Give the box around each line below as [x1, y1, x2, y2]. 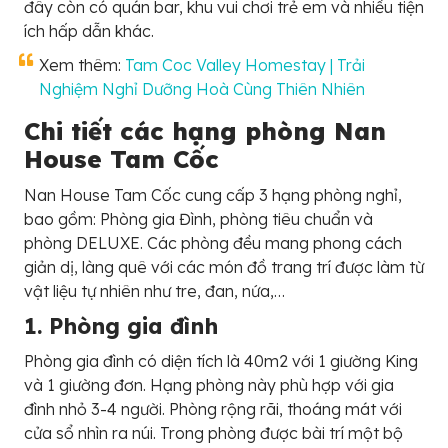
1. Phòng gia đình [24, 311, 218, 340]
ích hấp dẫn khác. [24, 20, 154, 41]
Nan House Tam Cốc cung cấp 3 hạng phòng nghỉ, [24, 184, 402, 205]
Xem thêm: [39, 54, 125, 75]
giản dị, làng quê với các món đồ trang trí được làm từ [24, 256, 424, 277]
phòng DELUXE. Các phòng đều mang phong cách [24, 232, 402, 253]
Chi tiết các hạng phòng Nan [24, 115, 386, 146]
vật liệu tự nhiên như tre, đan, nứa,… [24, 280, 285, 301]
